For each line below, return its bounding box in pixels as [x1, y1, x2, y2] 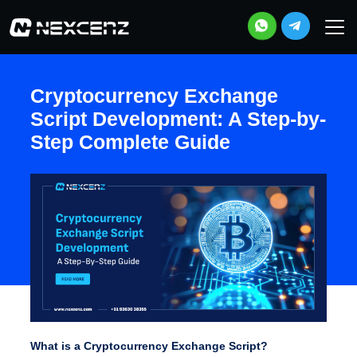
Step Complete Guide [29, 131, 230, 153]
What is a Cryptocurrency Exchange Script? [29, 339, 268, 353]
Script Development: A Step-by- [29, 108, 326, 130]
